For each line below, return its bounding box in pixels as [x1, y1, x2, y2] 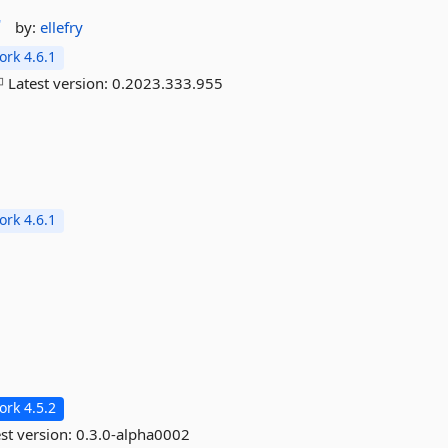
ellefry [40, 17, 84, 37]
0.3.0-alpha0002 [76, 424, 191, 444]
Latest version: [4, 73, 113, 93]
